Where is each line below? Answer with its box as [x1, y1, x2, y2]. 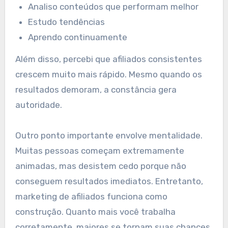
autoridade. [15, 100, 62, 110]
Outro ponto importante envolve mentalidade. [15, 130, 203, 141]
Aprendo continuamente [28, 32, 128, 43]
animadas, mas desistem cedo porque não [15, 161, 186, 172]
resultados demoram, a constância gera [15, 84, 177, 95]
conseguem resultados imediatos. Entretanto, [15, 176, 203, 187]
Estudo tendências [28, 17, 105, 27]
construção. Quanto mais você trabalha [15, 207, 176, 217]
